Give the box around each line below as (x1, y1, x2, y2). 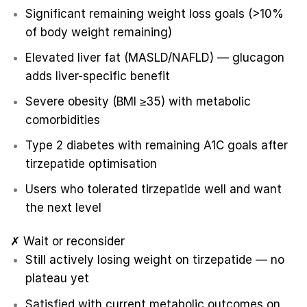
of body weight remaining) (25, 25, 173, 39)
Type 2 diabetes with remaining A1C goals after (25, 138, 288, 153)
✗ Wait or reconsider (10, 234, 125, 249)
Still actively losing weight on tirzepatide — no (25, 253, 285, 267)
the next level (25, 201, 102, 215)
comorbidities (25, 112, 101, 127)
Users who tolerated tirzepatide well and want (25, 182, 282, 197)
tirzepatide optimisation (25, 157, 158, 171)
